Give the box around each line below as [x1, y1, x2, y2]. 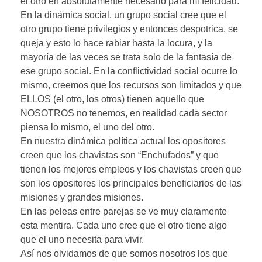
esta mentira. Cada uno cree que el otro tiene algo [20, 220, 227, 230]
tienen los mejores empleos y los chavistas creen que [20, 164, 242, 174]
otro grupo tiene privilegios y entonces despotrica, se [20, 23, 238, 34]
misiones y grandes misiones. [20, 192, 143, 202]
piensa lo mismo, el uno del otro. [20, 122, 154, 132]
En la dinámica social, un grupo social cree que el [20, 9, 226, 20]
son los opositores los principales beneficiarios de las [20, 178, 242, 188]
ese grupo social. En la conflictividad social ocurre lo [20, 65, 237, 76]
